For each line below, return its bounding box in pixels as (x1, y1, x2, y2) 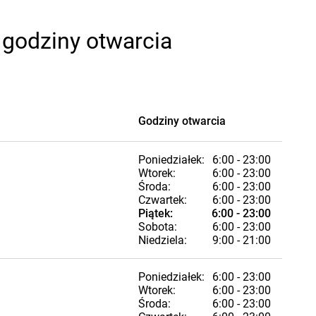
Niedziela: (138, 233, 187, 247)
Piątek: (138, 207, 173, 220)
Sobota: (138, 220, 177, 233)
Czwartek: (138, 193, 187, 207)
